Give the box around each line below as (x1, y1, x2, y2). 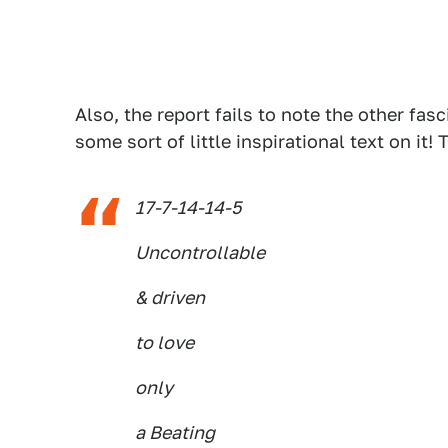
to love (135, 332, 194, 353)
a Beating (135, 422, 215, 443)
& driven (135, 287, 205, 308)
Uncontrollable (135, 242, 265, 263)
